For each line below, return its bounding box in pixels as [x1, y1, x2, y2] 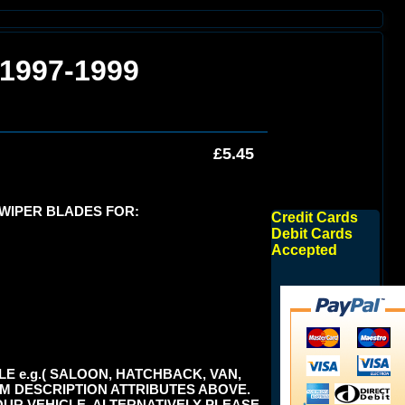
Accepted [270, 242, 337, 258]
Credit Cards [270, 210, 358, 225]
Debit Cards [270, 226, 353, 241]
